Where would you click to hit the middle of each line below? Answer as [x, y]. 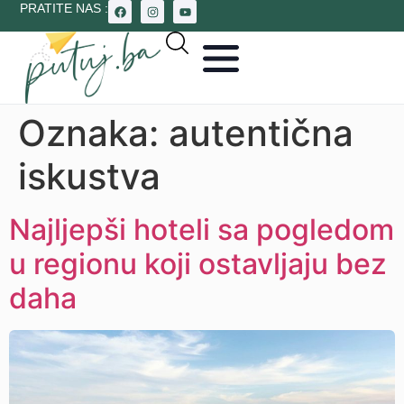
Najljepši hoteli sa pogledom [202, 230]
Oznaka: [93, 133]
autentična [261, 133]
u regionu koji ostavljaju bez [198, 264]
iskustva [89, 176]
